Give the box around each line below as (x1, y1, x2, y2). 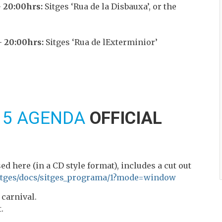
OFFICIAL (90, 108, 162, 128)
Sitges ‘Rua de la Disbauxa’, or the (43, 1, 176, 11)
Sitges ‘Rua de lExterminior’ (44, 37, 158, 47)
